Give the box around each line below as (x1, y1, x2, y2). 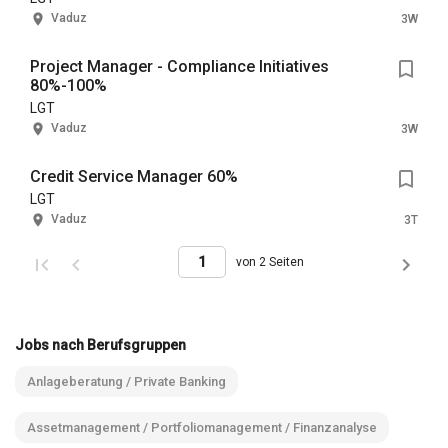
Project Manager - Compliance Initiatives (30, 57, 329, 76)
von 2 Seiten (236, 255, 304, 269)
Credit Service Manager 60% (30, 167, 238, 186)
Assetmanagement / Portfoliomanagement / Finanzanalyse (27, 419, 377, 435)
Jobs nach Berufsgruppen (15, 337, 186, 354)
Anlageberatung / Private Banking (27, 373, 226, 389)
